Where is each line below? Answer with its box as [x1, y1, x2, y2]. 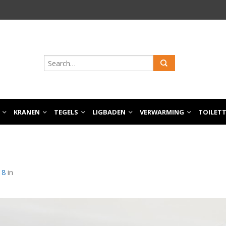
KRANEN [14, 107, 40, 117]
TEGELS [54, 107, 78, 117]
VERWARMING [140, 107, 184, 117]
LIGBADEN [92, 107, 126, 117]
